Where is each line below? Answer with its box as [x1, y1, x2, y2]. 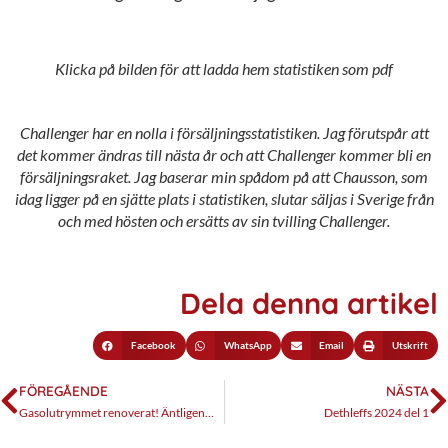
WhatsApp [223, 339, 272, 352]
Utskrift [392, 339, 429, 352]
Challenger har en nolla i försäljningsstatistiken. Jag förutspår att [19, 122, 429, 142]
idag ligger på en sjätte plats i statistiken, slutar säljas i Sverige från [14, 188, 434, 208]
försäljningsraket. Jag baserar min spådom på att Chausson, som [20, 166, 428, 186]
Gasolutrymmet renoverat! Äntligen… [19, 404, 214, 420]
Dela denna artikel [180, 284, 438, 321]
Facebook [130, 339, 176, 352]
